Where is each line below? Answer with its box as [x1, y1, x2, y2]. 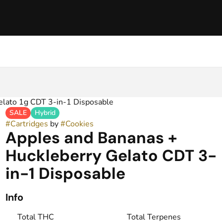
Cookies [65, 118, 94, 129]
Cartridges [10, 118, 48, 129]
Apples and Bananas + [5, 127, 177, 148]
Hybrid [34, 108, 55, 117]
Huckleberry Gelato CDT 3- [5, 145, 217, 166]
